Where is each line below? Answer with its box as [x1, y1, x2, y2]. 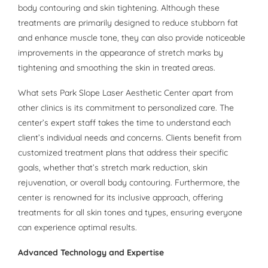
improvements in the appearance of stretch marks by [18, 47, 223, 59]
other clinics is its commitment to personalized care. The [18, 102, 234, 114]
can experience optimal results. [18, 222, 137, 233]
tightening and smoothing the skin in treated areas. [18, 62, 215, 74]
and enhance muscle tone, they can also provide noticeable [18, 32, 245, 44]
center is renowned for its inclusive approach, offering [18, 192, 223, 203]
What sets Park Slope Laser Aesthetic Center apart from [18, 87, 233, 99]
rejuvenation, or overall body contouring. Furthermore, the [18, 177, 240, 188]
